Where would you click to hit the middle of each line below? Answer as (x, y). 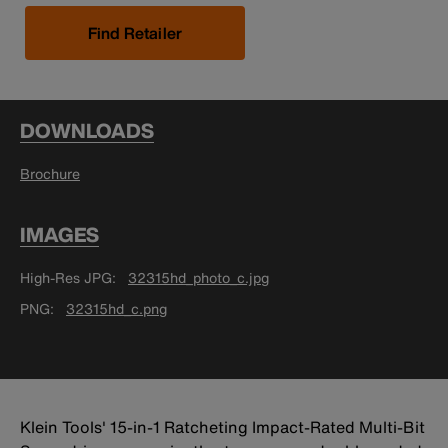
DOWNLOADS (87, 131)
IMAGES (59, 235)
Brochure (50, 174)
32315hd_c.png (116, 309)
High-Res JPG (66, 278)
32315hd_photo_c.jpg (198, 278)
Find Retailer (135, 33)
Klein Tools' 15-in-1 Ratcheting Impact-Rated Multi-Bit (222, 427)
